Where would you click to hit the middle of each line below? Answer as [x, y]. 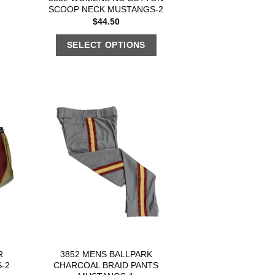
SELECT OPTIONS [106, 45]
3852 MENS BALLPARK [106, 254]
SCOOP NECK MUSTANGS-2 [106, 9]
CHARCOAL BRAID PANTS [106, 265]
